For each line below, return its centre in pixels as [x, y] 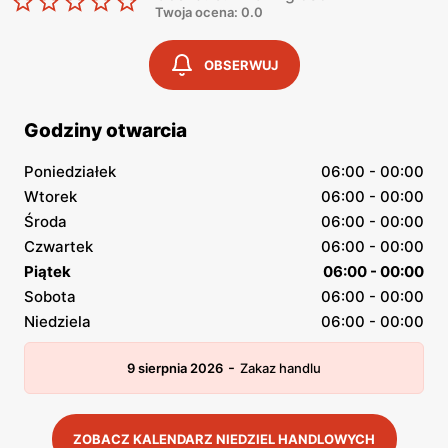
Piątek [47, 271]
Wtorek [50, 196]
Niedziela [57, 321]
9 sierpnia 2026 [175, 368]
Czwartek [58, 246]
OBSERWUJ [241, 65]
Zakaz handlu [280, 368]
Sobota [50, 296]
